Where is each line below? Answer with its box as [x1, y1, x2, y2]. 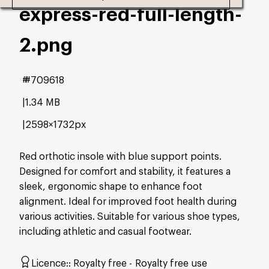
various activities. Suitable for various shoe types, [19, 210, 240, 223]
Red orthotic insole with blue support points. [19, 150, 222, 163]
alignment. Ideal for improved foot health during [19, 195, 237, 208]
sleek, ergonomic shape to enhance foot [19, 180, 202, 193]
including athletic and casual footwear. [19, 225, 192, 238]
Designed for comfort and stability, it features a [19, 165, 231, 178]
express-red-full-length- [19, 2, 242, 27]
